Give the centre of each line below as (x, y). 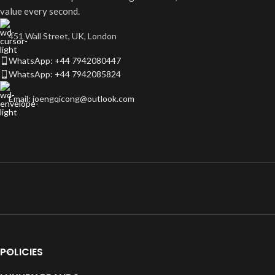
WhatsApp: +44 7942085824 (65, 74)
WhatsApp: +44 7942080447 (65, 60)
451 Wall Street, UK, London (63, 36)
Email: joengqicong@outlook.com (72, 99)
